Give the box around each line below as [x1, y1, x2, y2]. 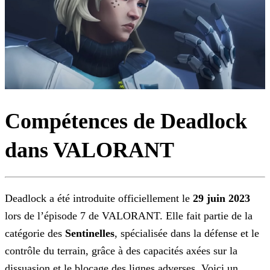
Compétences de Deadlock [5, 109, 247, 134]
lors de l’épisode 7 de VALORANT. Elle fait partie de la [5, 210, 253, 222]
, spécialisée [115, 227, 168, 240]
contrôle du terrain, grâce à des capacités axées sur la [5, 245, 237, 257]
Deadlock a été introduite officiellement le [5, 192, 193, 205]
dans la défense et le [168, 227, 259, 240]
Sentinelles [65, 227, 115, 240]
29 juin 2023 [193, 192, 250, 205]
